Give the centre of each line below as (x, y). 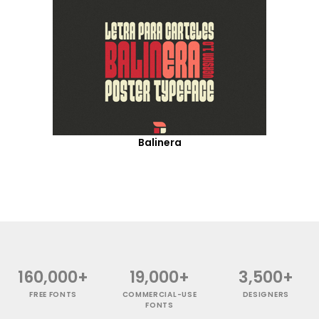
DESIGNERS (266, 294)
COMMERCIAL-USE (159, 294)
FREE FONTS (53, 294)
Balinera (159, 142)
